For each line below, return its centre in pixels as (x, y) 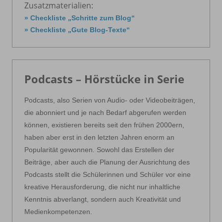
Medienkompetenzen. (58, 211)
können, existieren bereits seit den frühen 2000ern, (104, 125)
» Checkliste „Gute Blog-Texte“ (77, 29)
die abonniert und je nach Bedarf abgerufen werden (105, 112)
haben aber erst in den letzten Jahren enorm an (99, 137)
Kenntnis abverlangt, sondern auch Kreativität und (103, 199)
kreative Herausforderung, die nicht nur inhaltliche (102, 187)
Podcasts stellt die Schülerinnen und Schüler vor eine (108, 174)
